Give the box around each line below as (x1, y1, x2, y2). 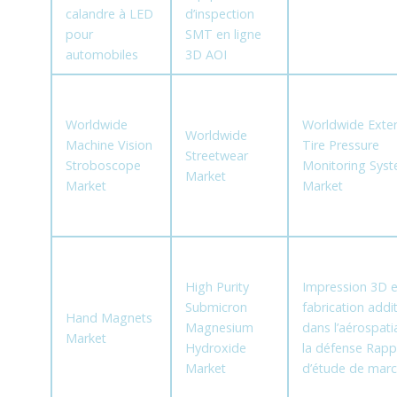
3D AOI (184, 46, 227, 64)
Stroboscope (65, 157, 141, 175)
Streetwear (184, 147, 248, 165)
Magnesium (184, 319, 253, 337)
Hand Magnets (65, 309, 152, 327)
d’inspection (184, 5, 254, 23)
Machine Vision (65, 136, 152, 154)
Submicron (184, 299, 247, 316)
